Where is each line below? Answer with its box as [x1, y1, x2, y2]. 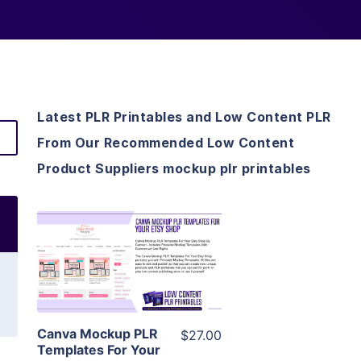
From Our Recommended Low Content [37, 135, 294, 151]
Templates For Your [37, 342, 160, 359]
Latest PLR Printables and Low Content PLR [37, 109, 331, 126]
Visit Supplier [86, 276, 172, 293]
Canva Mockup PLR [37, 326, 158, 342]
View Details [89, 230, 170, 247]
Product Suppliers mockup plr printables [37, 160, 311, 177]
